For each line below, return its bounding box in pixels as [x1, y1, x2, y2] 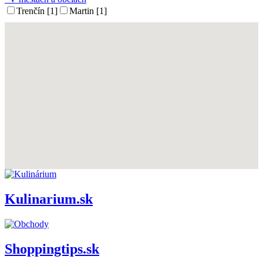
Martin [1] [69, 6, 107, 16]
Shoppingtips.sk [5, 241, 99, 257]
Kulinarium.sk [5, 191, 93, 207]
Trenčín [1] [16, 6, 58, 16]
